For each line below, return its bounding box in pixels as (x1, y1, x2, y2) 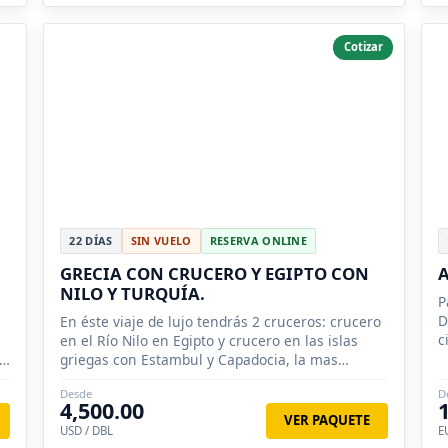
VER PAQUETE (284, 411, 371, 430)
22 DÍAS (69, 233, 113, 249)
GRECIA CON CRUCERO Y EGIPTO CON (60, 262, 370, 286)
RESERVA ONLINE (209, 233, 308, 249)
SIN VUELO (130, 233, 192, 249)
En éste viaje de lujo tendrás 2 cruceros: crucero (60, 312, 382, 332)
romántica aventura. (60, 369, 197, 389)
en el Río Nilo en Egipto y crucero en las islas (60, 331, 359, 351)
